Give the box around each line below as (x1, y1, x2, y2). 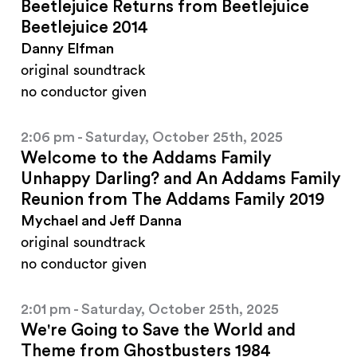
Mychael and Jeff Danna (21, 214, 182, 229)
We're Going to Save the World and (21, 322, 296, 339)
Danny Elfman (21, 41, 114, 57)
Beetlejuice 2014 (21, 19, 148, 37)
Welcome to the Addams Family (21, 150, 272, 167)
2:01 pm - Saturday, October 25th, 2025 (21, 302, 279, 317)
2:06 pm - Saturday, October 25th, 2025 (21, 130, 283, 145)
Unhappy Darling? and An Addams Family (21, 171, 341, 188)
